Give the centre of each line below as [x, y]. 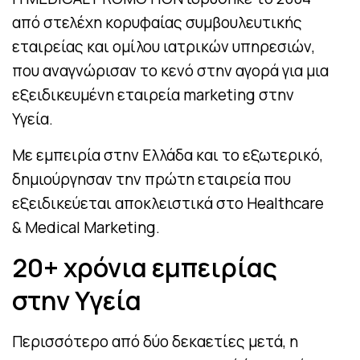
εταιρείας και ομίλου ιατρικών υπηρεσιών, [164, 47]
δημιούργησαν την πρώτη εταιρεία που [151, 179]
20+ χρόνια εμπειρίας [145, 268]
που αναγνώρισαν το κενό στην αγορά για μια [170, 71]
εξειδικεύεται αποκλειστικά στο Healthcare [168, 203]
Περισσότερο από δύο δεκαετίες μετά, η [155, 342]
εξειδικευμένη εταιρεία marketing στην [153, 95]
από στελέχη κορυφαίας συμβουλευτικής [157, 22]
